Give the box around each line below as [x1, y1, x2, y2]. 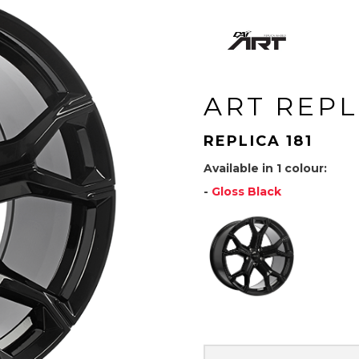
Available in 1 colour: [204, 160, 327, 175]
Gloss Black [212, 184, 281, 199]
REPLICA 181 [204, 131, 313, 150]
